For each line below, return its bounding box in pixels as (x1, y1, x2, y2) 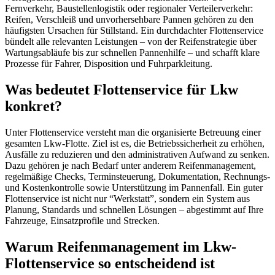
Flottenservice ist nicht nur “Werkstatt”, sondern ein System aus (5, 193, 250, 204)
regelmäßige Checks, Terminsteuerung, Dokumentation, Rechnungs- (5, 171, 270, 182)
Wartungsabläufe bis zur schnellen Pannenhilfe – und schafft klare (5, 47, 260, 58)
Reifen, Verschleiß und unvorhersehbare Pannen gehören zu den (5, 14, 254, 25)
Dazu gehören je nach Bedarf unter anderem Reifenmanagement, (5, 160, 256, 171)
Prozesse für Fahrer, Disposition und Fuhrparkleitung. (5, 58, 212, 69)
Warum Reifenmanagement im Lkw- (5, 238, 236, 255)
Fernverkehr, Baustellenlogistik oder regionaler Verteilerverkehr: (5, 3, 253, 14)
